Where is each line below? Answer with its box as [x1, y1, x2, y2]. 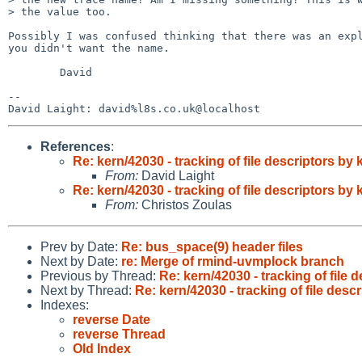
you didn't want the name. [8, 41, 170, 54]
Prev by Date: [40, 239, 121, 254]
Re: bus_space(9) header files [121, 239, 303, 254]
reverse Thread [73, 326, 166, 341]
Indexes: [40, 297, 89, 312]
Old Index [73, 341, 131, 356]
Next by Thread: [40, 283, 135, 297]
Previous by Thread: [40, 268, 159, 283]
